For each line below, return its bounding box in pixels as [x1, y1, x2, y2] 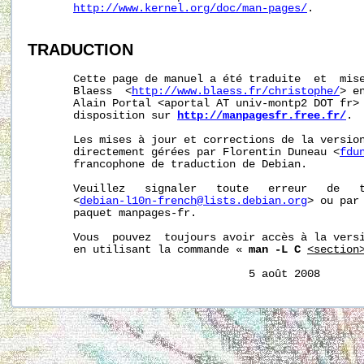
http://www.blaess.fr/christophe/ [132, 84, 340, 97]
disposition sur [28, 109, 177, 122]
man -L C [249, 243, 301, 256]
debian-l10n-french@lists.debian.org [80, 194, 307, 207]
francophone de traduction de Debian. [28, 158, 307, 171]
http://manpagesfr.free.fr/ [177, 109, 346, 122]
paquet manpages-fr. [28, 206, 197, 219]
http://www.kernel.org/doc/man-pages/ [73, 2, 307, 15]
